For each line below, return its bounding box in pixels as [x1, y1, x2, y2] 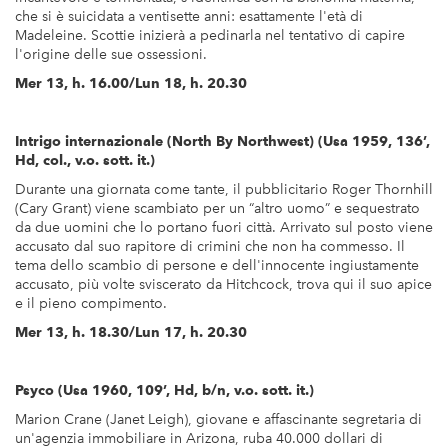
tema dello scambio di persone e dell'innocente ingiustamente [15, 257, 419, 275]
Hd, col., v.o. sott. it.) [15, 152, 155, 169]
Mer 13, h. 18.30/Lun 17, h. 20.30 [15, 324, 247, 341]
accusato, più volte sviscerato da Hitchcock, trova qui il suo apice [15, 276, 432, 294]
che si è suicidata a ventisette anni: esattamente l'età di [15, 8, 363, 26]
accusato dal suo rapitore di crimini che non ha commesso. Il [15, 238, 405, 256]
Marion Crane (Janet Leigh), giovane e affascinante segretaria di [15, 411, 422, 429]
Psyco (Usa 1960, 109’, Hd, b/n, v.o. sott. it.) [15, 382, 314, 399]
